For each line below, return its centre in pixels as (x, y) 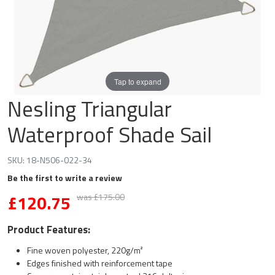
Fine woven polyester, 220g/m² (85, 250)
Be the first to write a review (65, 178)
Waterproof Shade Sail (110, 134)
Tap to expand (137, 81)
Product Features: (49, 230)
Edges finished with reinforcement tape (100, 263)
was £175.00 (101, 197)
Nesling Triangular (90, 109)
